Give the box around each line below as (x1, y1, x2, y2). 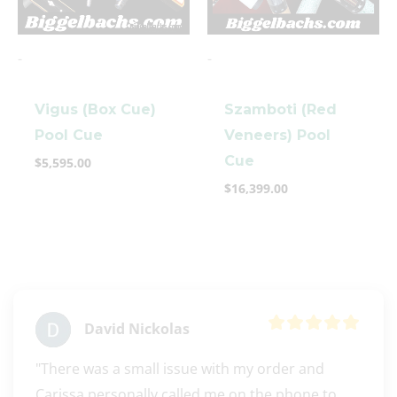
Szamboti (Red (224, 100, 338, 118)
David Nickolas (84, 319, 190, 339)
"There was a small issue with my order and (35, 358, 324, 378)
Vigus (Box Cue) (35, 100, 157, 118)
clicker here (165, 178, 232, 195)
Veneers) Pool (224, 126, 331, 144)
